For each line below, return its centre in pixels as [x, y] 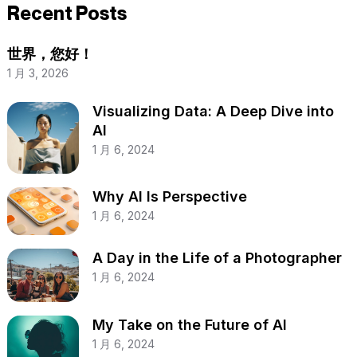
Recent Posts [67, 14]
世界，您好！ [51, 54]
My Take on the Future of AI [190, 325]
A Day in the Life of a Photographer [218, 257]
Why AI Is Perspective [170, 196]
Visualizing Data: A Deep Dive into [214, 111]
